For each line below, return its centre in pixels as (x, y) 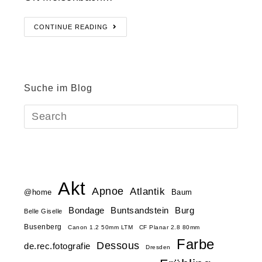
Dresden (158, 247)
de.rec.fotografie (57, 246)
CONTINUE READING (71, 27)
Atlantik (148, 191)
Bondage (87, 210)
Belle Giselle (43, 211)
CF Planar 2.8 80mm (169, 227)
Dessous (118, 245)
